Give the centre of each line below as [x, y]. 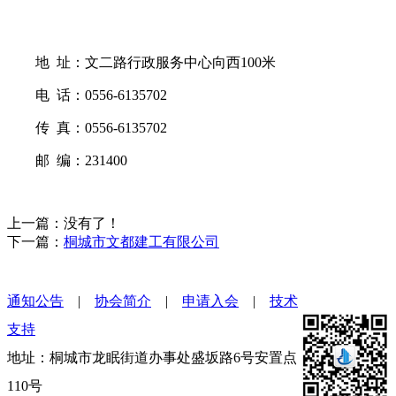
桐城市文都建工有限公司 [141, 242]
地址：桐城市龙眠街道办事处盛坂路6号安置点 [152, 358]
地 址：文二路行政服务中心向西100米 [141, 62]
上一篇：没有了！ [64, 223]
